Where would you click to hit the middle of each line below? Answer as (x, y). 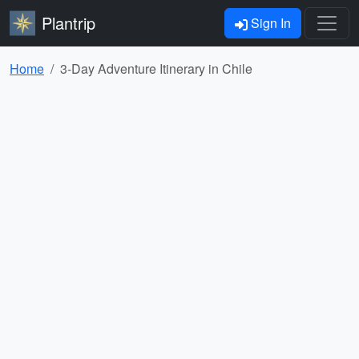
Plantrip (69, 23)
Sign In (269, 23)
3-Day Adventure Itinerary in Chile (156, 69)
